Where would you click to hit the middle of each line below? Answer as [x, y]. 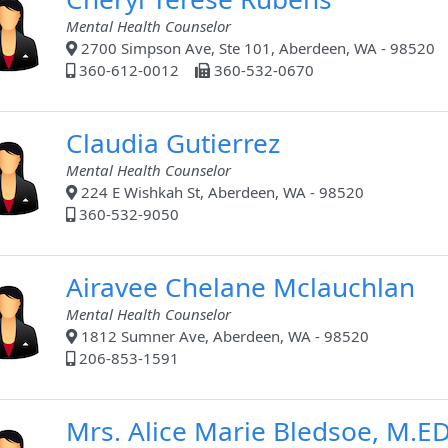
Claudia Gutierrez [173, 143]
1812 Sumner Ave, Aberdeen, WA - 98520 [223, 336]
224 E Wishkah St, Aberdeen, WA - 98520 [220, 192]
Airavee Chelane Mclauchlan [240, 287]
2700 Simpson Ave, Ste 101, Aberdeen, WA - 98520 [256, 48]
